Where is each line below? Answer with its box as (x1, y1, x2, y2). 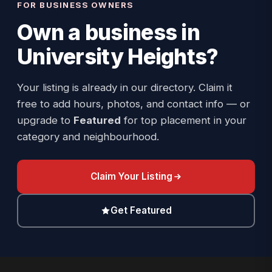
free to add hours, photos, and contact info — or (17, 98, 250, 110)
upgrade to (17, 114, 73, 126)
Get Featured (110, 205, 172, 216)
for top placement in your (121, 114, 246, 126)
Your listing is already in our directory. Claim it (17, 81, 233, 93)
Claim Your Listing (90, 171, 172, 182)
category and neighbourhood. (17, 131, 159, 143)
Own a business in (17, 19, 200, 45)
